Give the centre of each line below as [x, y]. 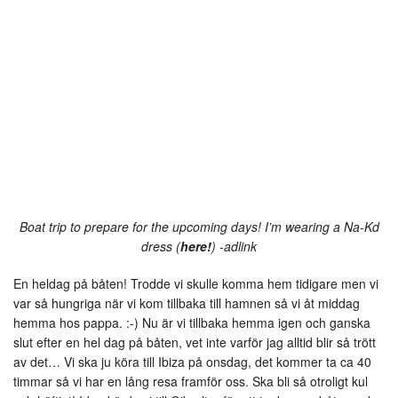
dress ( [161, 247]
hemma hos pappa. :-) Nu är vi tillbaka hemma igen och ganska [192, 323]
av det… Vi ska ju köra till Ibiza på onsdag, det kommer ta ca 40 [192, 362]
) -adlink [234, 247]
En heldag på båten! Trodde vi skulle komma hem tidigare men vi [196, 284]
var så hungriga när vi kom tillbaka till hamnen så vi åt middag [187, 303]
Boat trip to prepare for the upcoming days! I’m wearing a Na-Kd [199, 227]
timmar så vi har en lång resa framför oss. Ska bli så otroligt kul [191, 382]
